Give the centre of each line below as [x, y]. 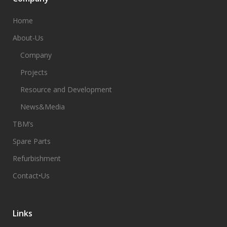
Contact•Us [31, 176]
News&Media [43, 107]
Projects [34, 72]
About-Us [28, 38]
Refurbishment [37, 159]
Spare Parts [32, 141]
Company [36, 55]
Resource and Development [66, 90]
